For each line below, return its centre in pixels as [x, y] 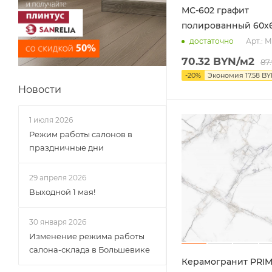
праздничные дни [66, 148]
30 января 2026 [58, 222]
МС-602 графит [215, 10]
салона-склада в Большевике [90, 250]
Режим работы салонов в [81, 134]
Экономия [226, 75]
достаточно [212, 41]
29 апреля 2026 [58, 178]
